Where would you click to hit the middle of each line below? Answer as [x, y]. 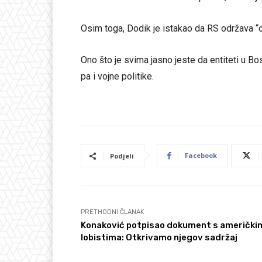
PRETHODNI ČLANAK [113, 212]
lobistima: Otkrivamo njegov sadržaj [159, 238]
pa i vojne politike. [117, 77]
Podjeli [122, 156]
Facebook [201, 156]
